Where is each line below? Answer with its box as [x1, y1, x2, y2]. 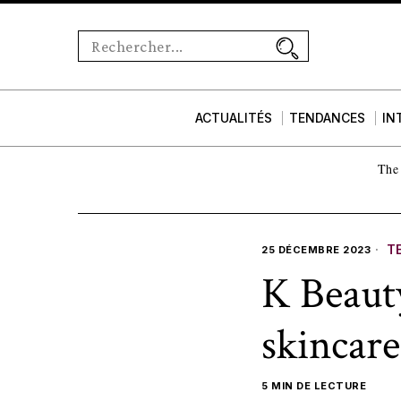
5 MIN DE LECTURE [261, 379, 366, 392]
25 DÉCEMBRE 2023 [261, 243, 371, 256]
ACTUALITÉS [195, 110, 273, 126]
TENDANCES [289, 110, 366, 126]
